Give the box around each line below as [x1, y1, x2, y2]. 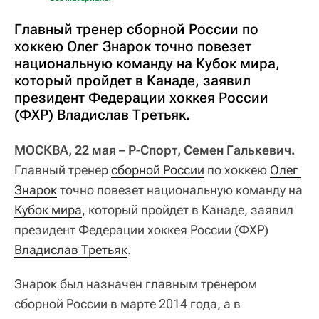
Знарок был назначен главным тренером [14, 276, 257, 291]
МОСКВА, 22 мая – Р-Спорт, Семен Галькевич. [14, 142, 296, 157]
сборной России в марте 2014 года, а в [14, 296, 241, 311]
